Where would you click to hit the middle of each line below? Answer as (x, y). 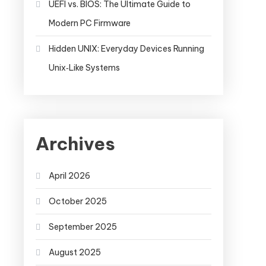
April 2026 (69, 175)
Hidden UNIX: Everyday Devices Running (126, 48)
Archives (75, 143)
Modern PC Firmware (90, 23)
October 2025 (78, 201)
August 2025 (75, 252)
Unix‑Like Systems (84, 67)
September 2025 (83, 227)
